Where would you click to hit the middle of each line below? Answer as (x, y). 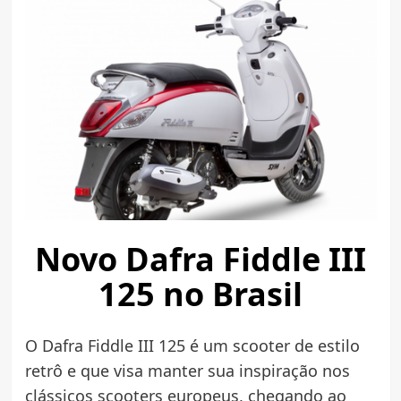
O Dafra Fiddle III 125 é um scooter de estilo (192, 345)
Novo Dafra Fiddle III (200, 259)
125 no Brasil (200, 294)
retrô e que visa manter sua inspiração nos (187, 370)
